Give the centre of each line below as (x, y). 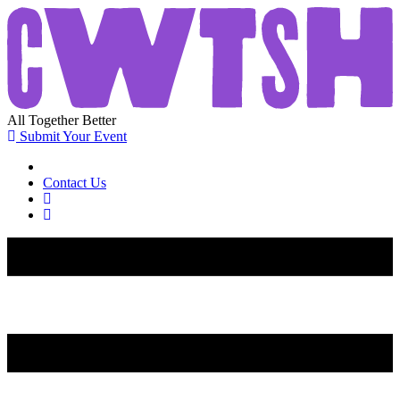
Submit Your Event (71, 136)
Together (54, 120)
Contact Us (75, 182)
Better (99, 120)
